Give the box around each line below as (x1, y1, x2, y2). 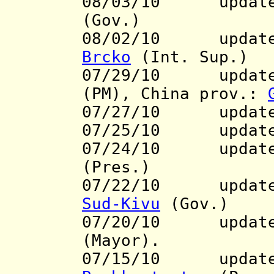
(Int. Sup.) (131, 48, 258, 67)
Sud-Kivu (82, 194, 160, 213)
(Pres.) (82, 158, 150, 177)
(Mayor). (82, 231, 160, 250)
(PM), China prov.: (82, 84, 268, 103)
